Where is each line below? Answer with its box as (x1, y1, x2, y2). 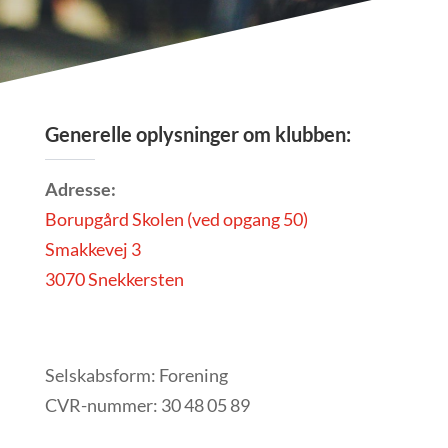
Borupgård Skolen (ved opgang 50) (44, 208, 308, 231)
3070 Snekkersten (44, 268, 184, 291)
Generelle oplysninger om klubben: (44, 122, 351, 147)
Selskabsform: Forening (44, 364, 228, 387)
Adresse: (44, 178, 116, 201)
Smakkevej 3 (44, 238, 141, 261)
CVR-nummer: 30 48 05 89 (44, 394, 250, 417)
